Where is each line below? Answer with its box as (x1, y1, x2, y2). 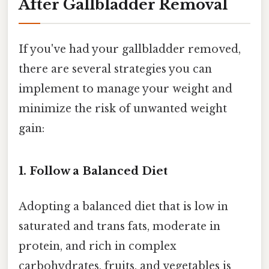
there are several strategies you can (19, 62, 212, 76)
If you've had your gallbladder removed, (19, 43, 241, 56)
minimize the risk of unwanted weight (19, 102, 227, 116)
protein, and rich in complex (19, 240, 177, 253)
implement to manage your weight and (19, 82, 232, 96)
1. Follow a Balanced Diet (19, 163, 168, 178)
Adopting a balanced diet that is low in (19, 200, 228, 214)
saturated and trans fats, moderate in (19, 220, 220, 234)
